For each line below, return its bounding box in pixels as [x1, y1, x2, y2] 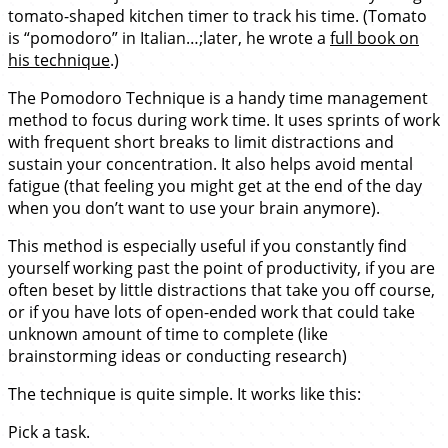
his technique [8, 48, 110, 71]
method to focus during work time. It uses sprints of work [8, 108, 440, 131]
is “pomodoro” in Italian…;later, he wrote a [8, 26, 330, 49]
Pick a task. [8, 420, 90, 443]
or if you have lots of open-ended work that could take [8, 300, 415, 323]
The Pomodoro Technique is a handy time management [8, 86, 428, 109]
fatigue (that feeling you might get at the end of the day [8, 174, 422, 197]
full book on [330, 26, 419, 49]
